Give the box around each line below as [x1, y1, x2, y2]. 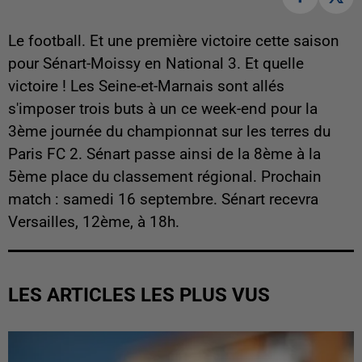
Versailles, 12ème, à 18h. [8, 213, 179, 231]
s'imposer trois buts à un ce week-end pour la [8, 99, 318, 118]
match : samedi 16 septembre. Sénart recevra [8, 190, 318, 208]
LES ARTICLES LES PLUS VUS [8, 283, 270, 306]
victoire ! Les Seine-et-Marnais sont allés [8, 77, 284, 95]
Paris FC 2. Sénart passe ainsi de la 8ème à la [8, 145, 321, 163]
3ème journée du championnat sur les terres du [8, 122, 330, 141]
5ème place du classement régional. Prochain [8, 167, 322, 186]
